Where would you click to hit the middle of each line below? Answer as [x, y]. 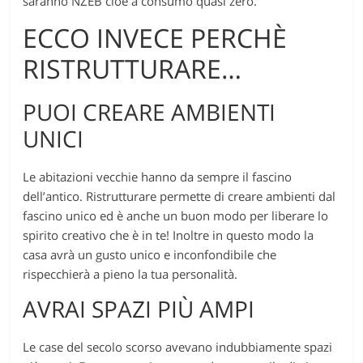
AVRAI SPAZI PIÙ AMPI [139, 308]
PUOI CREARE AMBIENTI [149, 111]
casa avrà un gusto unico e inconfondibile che [150, 254]
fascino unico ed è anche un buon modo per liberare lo [176, 215]
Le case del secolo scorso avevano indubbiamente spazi [178, 346]
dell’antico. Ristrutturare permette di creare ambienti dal [179, 196]
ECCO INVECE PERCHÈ [155, 37]
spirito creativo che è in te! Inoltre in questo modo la [169, 235]
